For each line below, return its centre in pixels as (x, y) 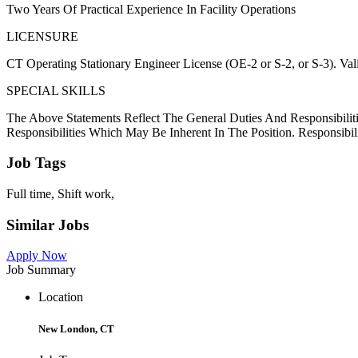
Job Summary (41, 270)
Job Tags (36, 163)
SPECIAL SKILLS (56, 90)
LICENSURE (42, 36)
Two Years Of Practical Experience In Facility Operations (151, 9)
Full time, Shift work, (60, 193)
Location (61, 297)
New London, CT (76, 328)
